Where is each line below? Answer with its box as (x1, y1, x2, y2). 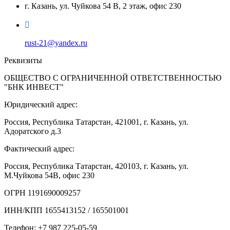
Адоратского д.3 (4, 127, 61, 136)
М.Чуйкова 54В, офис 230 (4, 171, 94, 180)
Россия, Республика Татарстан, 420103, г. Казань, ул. (4, 162, 188, 171)
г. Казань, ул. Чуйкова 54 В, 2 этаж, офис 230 (25, 2, 181, 11)
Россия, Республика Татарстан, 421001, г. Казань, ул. (4, 118, 188, 127)
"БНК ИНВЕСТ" (4, 83, 64, 92)
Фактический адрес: (4, 144, 74, 154)
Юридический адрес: (4, 100, 78, 109)
